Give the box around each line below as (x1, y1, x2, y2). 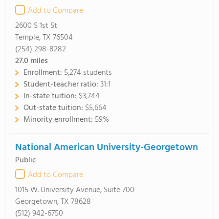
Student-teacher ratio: (23, 78, 100, 91)
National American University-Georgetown (15, 140, 198, 155)
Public (15, 154, 36, 167)
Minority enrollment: (23, 113, 95, 126)
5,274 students (64, 66, 112, 79)
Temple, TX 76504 (15, 31, 73, 44)
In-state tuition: (23, 90, 79, 103)
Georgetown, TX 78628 (15, 196, 91, 208)
